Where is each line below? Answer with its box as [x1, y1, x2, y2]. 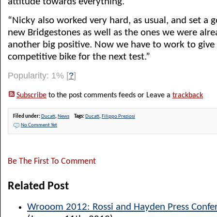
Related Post [8, 181, 69, 192]
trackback [172, 92, 203, 99]
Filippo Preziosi [102, 114, 135, 119]
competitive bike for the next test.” [8, 52, 150, 62]
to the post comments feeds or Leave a [46, 92, 172, 99]
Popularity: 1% [8, 71, 66, 80]
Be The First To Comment [8, 157, 96, 166]
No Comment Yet [21, 123, 57, 128]
